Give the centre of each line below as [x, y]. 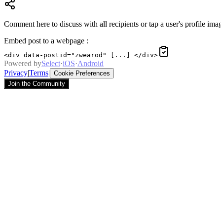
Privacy [16, 73]
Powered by [23, 64]
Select [51, 64]
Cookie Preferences [82, 74]
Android [91, 64]
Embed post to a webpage [44, 41]
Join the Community [37, 84]
